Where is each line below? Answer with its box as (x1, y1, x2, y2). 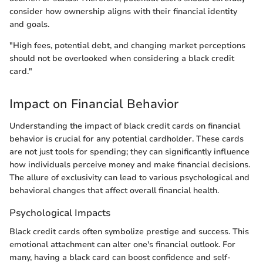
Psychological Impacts (9, 206, 110, 220)
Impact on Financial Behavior (9, 95, 178, 112)
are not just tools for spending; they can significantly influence (9, 146, 249, 158)
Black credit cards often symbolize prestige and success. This (9, 225, 249, 237)
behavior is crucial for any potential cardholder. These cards (9, 133, 244, 145)
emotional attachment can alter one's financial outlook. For (9, 238, 235, 250)
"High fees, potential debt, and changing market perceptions (9, 39, 245, 51)
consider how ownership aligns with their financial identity (9, 5, 237, 17)
